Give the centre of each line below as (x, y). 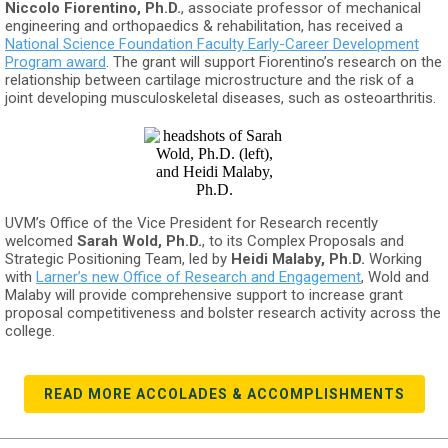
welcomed (41, 241)
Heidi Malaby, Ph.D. (298, 259)
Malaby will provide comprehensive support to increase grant (204, 295)
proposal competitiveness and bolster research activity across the (223, 313)
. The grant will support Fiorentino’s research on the (274, 62)
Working (393, 259)
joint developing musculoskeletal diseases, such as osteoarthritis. (220, 98)
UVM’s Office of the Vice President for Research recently (191, 223)
